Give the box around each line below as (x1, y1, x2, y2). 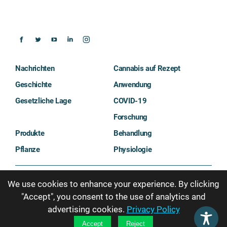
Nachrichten (15, 63, 55, 73)
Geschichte (15, 80, 52, 89)
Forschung (113, 112, 147, 122)
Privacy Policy (126, 204, 180, 214)
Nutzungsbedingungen (113, 171, 185, 181)
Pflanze (15, 144, 40, 154)
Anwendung (113, 80, 152, 89)
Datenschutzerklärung (15, 187, 86, 197)
